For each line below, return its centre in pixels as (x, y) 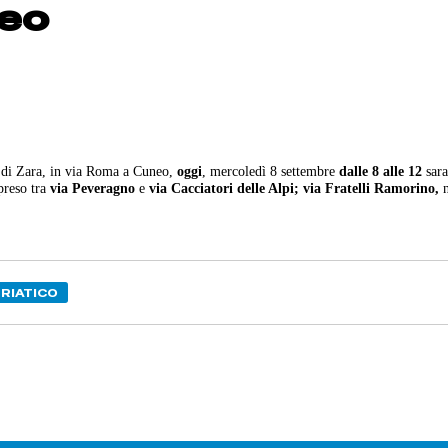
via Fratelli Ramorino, (371, 187)
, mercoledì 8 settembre (271, 170)
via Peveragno (93, 187)
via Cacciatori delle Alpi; (224, 187)
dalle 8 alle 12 (381, 170)
